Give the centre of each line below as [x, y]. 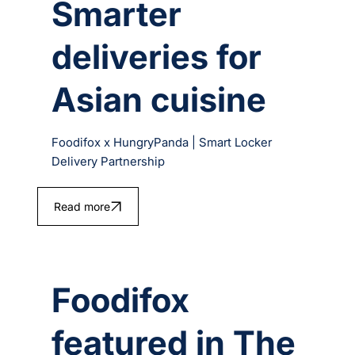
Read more [82, 206]
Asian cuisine [159, 99]
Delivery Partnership [109, 161]
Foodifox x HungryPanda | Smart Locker [162, 142]
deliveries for [157, 56]
